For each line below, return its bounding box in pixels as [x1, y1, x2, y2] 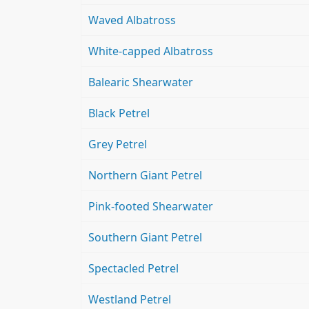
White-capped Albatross [88, 43, 213, 59]
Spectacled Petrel [88, 261, 179, 277]
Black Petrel [88, 106, 150, 121]
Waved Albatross [88, 12, 176, 28]
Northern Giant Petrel [88, 168, 202, 183]
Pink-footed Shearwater [88, 199, 213, 215]
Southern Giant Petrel [88, 230, 202, 246]
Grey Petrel [88, 137, 147, 152]
